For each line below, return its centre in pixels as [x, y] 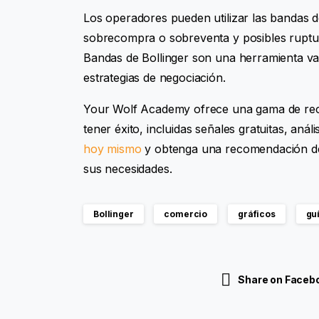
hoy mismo [113, 148]
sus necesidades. [128, 168]
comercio [186, 214]
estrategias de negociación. [155, 77]
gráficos [256, 214]
